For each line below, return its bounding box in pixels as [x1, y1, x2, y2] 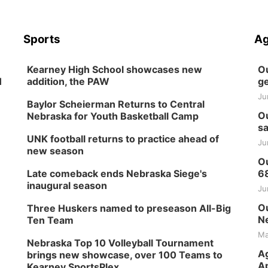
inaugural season [27, 179, 108, 191]
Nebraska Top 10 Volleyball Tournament [27, 237, 214, 249]
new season [27, 145, 84, 157]
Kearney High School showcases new [27, 63, 203, 75]
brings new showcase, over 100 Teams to [27, 249, 223, 261]
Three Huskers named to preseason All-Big [27, 202, 232, 214]
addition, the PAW [27, 75, 110, 87]
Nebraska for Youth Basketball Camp [27, 110, 199, 122]
